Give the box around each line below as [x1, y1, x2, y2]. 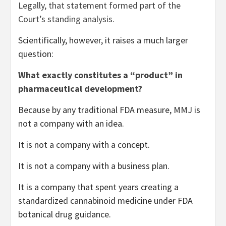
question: [18, 47, 53, 60]
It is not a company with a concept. [18, 138, 150, 150]
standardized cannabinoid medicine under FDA [18, 194, 193, 206]
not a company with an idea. [18, 117, 124, 129]
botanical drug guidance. [18, 208, 111, 220]
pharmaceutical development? [18, 82, 142, 94]
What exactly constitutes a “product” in [18, 69, 183, 81]
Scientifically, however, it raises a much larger [18, 34, 188, 46]
